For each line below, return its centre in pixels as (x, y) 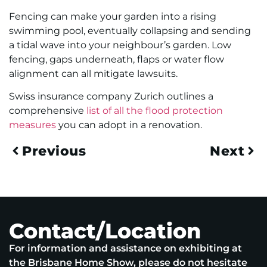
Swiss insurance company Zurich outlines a (111, 97)
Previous (54, 151)
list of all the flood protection (155, 111)
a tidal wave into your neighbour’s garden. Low (120, 45)
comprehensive (48, 111)
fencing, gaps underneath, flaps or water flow (117, 59)
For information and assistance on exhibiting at (125, 248)
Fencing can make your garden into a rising (113, 16)
